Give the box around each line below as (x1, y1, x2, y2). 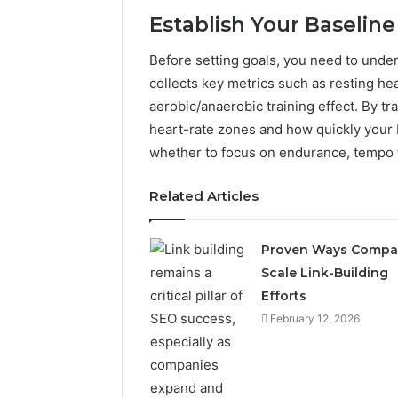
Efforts (260, 288, 306, 305)
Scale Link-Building (260, 265, 388, 282)
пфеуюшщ (311, 285, 370, 299)
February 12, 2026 (269, 312, 360, 326)
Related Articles (149, 187, 259, 205)
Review (311, 378, 352, 393)
